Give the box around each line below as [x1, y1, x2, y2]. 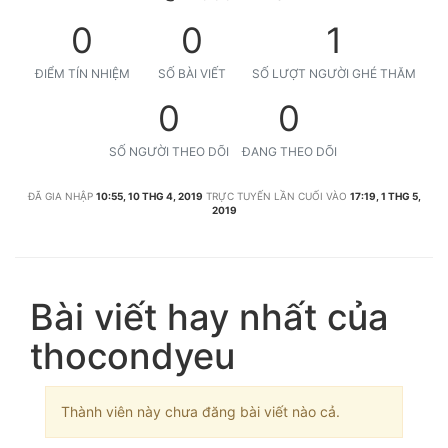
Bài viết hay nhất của [30, 295, 389, 339]
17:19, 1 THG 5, [349, 190, 421, 202]
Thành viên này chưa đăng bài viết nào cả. [61, 403, 340, 420]
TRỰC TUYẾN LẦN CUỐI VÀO [205, 190, 347, 202]
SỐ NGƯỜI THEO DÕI [109, 144, 229, 159]
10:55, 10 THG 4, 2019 [95, 190, 203, 202]
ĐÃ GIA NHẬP [27, 190, 93, 202]
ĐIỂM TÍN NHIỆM [34, 66, 130, 81]
